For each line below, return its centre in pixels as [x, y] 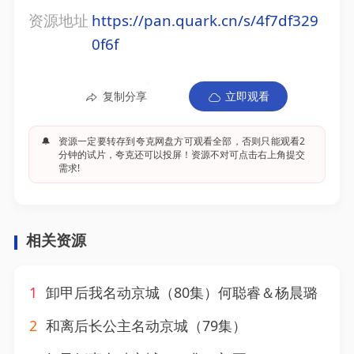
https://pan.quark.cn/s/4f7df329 [205, 21]
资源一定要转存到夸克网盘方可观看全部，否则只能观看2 [182, 141]
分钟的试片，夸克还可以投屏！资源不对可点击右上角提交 [182, 154]
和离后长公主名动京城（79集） [145, 326]
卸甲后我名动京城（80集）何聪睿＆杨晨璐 [180, 293]
